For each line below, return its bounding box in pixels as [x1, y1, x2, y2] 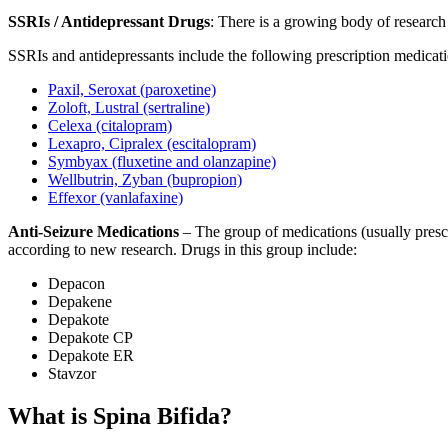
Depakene [48, 293, 112, 311]
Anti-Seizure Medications [8, 223, 179, 241]
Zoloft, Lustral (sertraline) [48, 99, 210, 117]
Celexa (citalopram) [48, 117, 172, 135]
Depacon [48, 275, 105, 293]
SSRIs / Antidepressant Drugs [8, 13, 210, 31]
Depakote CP [48, 329, 133, 347]
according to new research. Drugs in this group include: [8, 241, 357, 259]
